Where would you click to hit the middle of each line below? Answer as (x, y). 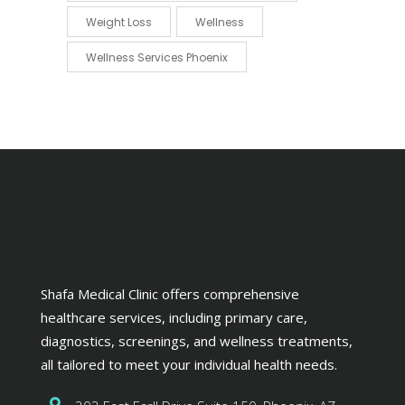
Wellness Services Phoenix (157, 57)
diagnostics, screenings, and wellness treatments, (197, 341)
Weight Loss (119, 22)
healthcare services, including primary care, (174, 318)
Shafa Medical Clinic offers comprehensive (170, 294)
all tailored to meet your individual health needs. (189, 365)
